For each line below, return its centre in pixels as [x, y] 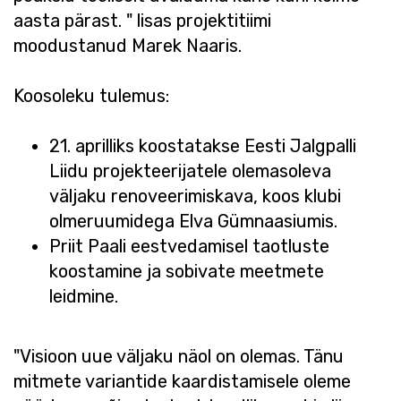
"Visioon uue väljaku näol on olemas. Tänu [179, 356]
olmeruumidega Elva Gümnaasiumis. [193, 221]
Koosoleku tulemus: [91, 96]
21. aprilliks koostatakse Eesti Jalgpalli [203, 146]
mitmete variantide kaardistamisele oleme [182, 381]
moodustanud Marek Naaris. [128, 46]
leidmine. [84, 296]
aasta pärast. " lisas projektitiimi [142, 21]
